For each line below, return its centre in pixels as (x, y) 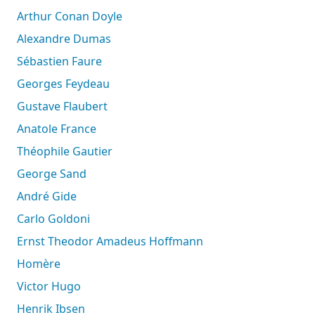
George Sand (56, 174)
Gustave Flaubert (66, 107)
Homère (43, 264)
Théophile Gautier (68, 152)
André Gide (50, 197)
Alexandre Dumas (67, 39)
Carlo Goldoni (57, 219)
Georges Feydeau (67, 84)
